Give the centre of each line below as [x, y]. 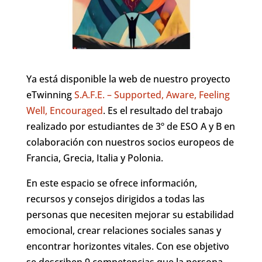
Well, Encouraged [64, 110]
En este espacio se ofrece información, [111, 183]
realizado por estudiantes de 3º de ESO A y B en [130, 126]
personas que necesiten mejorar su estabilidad [130, 214]
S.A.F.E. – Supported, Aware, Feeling [152, 94]
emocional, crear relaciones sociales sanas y [123, 230]
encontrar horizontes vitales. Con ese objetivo [127, 246]
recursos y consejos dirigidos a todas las [115, 199]
